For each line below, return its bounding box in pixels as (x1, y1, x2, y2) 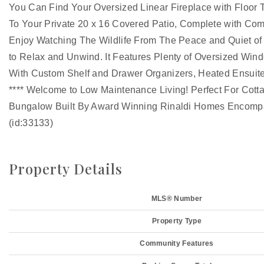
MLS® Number (151, 194, 203, 203)
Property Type (152, 217, 202, 225)
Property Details (9, 159, 123, 178)
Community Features (140, 239, 214, 247)
